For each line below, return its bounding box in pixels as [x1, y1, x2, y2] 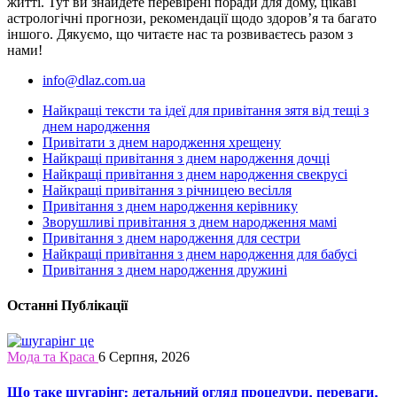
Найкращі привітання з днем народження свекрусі [43, 166, 347, 182]
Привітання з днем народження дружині [43, 261, 287, 277]
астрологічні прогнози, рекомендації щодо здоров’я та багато [7, 10, 377, 26]
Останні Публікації [7, 296, 128, 315]
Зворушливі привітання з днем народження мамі [43, 214, 337, 230]
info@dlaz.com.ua [43, 72, 145, 88]
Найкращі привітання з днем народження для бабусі [43, 245, 357, 261]
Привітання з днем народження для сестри [43, 230, 300, 245]
